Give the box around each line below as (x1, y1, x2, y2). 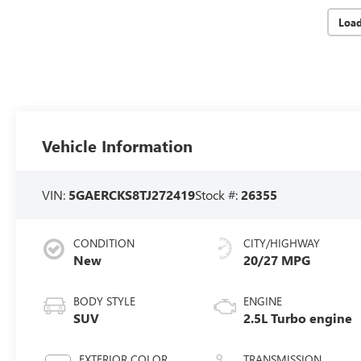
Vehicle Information (42, 135, 193, 157)
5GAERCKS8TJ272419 (68, 186, 196, 204)
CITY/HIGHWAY (243, 235, 321, 251)
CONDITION (73, 235, 135, 251)
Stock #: (195, 186, 242, 204)
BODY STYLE (73, 293, 136, 309)
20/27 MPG (243, 251, 311, 269)
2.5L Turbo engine (243, 309, 353, 327)
